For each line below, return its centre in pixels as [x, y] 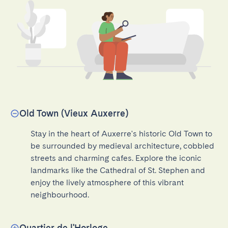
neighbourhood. [60, 195]
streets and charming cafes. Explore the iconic [116, 158]
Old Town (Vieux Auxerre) [74, 113]
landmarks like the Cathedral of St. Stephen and [118, 170]
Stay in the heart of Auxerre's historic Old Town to [121, 134]
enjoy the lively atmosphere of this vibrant [107, 182]
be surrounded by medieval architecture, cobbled [122, 146]
